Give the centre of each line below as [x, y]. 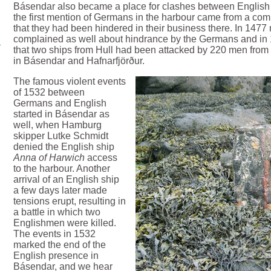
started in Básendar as [62, 114]
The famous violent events [70, 82]
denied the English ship [64, 147]
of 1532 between [49, 93]
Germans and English [60, 103]
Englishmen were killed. [65, 223]
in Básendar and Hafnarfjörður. [79, 61]
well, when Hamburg [58, 125]
